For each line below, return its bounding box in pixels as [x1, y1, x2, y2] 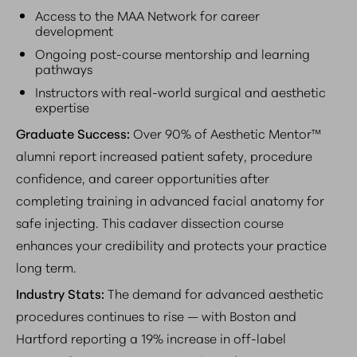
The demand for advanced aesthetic [108, 283, 324, 302]
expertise [35, 96, 89, 116]
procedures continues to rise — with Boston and [16, 305, 296, 324]
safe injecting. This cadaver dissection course [16, 212, 284, 231]
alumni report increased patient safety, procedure [16, 145, 312, 164]
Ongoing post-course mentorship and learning [35, 43, 310, 62]
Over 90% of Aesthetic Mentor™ [133, 123, 321, 142]
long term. [16, 257, 76, 276]
